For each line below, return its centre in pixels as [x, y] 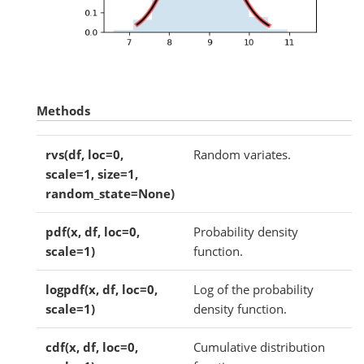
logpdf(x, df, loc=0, [102, 290]
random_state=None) [110, 194]
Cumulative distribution [260, 347]
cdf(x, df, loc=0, [92, 347]
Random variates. [243, 155]
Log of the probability [254, 290]
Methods [63, 110]
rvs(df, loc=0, [85, 155]
